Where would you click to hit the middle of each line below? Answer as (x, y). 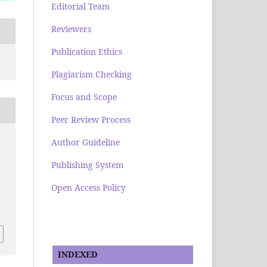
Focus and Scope (84, 97)
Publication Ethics (87, 52)
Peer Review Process (91, 120)
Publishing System (87, 165)
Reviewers (71, 29)
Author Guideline (86, 142)
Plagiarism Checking (91, 74)
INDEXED (75, 254)
